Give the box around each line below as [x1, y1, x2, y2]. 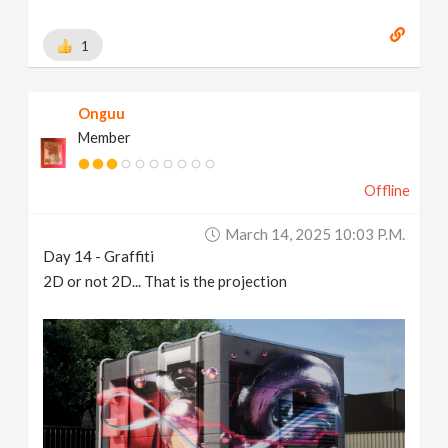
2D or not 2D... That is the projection [43, 272, 288, 291]
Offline [363, 182, 410, 200]
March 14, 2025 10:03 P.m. [224, 225, 405, 244]
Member [78, 129, 132, 147]
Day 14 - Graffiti [43, 247, 155, 266]
